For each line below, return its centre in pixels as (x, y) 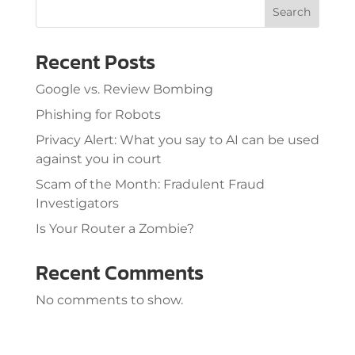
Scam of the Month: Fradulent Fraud (150, 184)
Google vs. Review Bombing (124, 89)
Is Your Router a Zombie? (115, 228)
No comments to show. (109, 300)
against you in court (98, 158)
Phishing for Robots (98, 114)
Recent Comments (119, 272)
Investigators (77, 203)
